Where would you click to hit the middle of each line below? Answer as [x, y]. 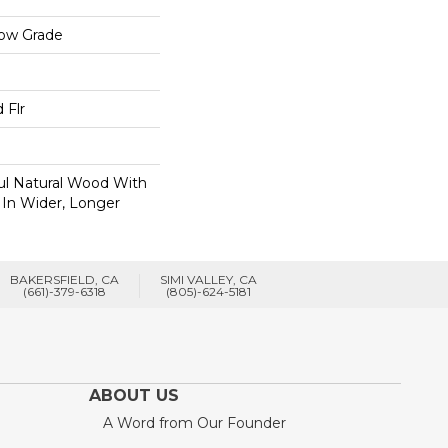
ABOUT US [133, 395]
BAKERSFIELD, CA [64, 279]
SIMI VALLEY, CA [208, 279]
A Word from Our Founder [194, 422]
